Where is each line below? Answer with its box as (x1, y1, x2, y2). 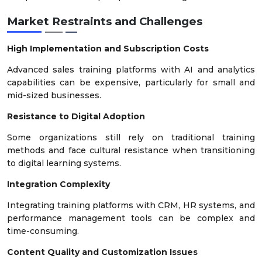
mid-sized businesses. (7, 89, 101, 101)
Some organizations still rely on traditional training (7, 132, 255, 143)
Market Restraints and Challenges (7, 15, 202, 29)
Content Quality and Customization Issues (7, 246, 198, 257)
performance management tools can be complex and (7, 212, 255, 223)
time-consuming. (7, 225, 79, 236)
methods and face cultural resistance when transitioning (7, 144, 255, 156)
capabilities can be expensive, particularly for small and (7, 77, 255, 88)
